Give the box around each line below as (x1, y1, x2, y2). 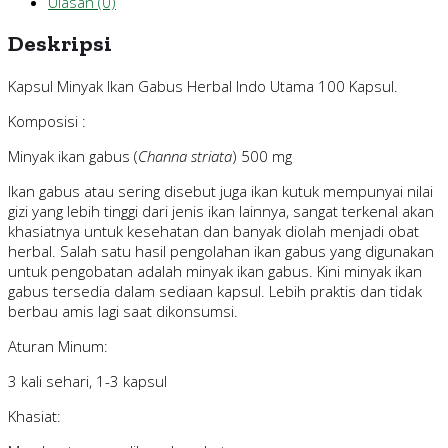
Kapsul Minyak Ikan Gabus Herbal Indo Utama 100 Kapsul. (8, 75, 398, 96)
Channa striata (138, 145, 232, 166)
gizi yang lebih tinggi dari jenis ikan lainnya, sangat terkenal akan (8, 200, 434, 221)
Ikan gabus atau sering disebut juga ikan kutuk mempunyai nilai (8, 180, 433, 201)
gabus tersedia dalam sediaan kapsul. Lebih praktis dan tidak (8, 280, 422, 301)
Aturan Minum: (8, 335, 108, 356)
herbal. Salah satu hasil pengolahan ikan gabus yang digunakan (8, 240, 434, 261)
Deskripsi (8, 30, 112, 58)
